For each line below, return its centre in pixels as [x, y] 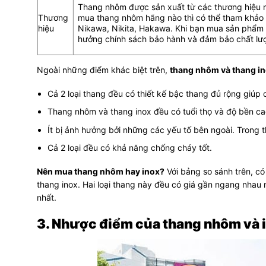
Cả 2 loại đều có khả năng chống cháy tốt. [130, 148]
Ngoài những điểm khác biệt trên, [103, 69]
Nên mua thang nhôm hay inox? [101, 172]
